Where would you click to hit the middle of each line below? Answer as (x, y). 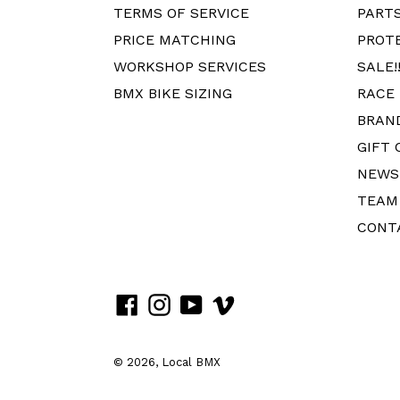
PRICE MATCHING (175, 39)
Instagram (205, 303)
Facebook (170, 303)
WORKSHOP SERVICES (190, 66)
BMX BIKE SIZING (173, 93)
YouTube (232, 303)
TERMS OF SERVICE (181, 12)
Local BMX (191, 362)
